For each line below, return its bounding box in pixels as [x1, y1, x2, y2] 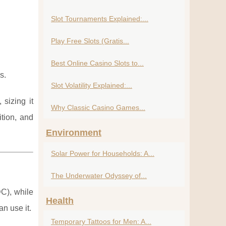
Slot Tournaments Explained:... [51, 15, 148, 23]
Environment [46, 128, 101, 138]
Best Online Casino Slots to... [51, 59, 144, 67]
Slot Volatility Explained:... [51, 81, 132, 89]
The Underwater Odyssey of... [51, 172, 147, 180]
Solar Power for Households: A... [51, 149, 154, 157]
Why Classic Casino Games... [51, 103, 145, 111]
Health [46, 196, 74, 206]
